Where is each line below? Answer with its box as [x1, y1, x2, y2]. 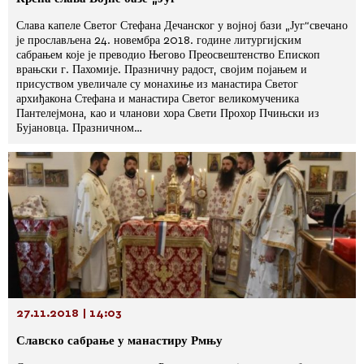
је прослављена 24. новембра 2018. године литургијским [16, 35, 301, 46]
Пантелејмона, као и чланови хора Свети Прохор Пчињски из [16, 108, 319, 119]
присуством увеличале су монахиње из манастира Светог [16, 79, 298, 90]
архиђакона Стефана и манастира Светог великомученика [16, 93, 299, 105]
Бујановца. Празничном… [16, 123, 142, 134]
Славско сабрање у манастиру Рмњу [16, 335, 223, 347]
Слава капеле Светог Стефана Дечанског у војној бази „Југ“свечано [16, 20, 348, 32]
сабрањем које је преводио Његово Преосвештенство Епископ [16, 50, 320, 61]
